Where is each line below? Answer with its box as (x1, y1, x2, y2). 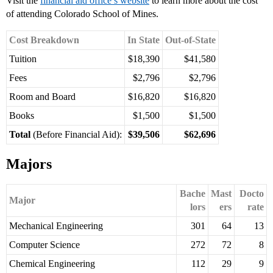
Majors (6, 156, 52, 172)
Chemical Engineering (9, 258, 95, 269)
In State (127, 35, 160, 46)
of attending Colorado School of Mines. (6, 9, 158, 19)
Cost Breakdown (9, 35, 79, 46)
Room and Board (9, 91, 76, 102)
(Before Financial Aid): (30, 129, 122, 140)
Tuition (9, 54, 37, 65)
